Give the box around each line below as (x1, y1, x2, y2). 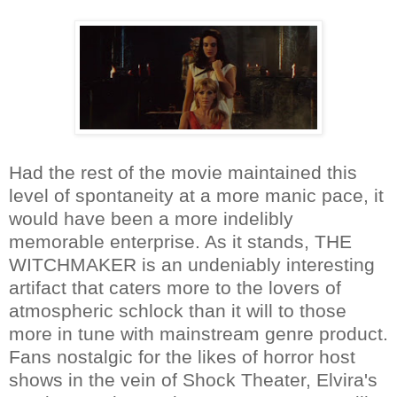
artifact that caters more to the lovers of (9, 276, 341, 298)
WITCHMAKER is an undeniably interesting (9, 253, 375, 275)
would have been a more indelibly (9, 207, 293, 229)
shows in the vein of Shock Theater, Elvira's (9, 369, 378, 390)
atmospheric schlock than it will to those (9, 300, 346, 321)
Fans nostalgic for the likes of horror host (9, 346, 355, 367)
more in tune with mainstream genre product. (9, 323, 388, 344)
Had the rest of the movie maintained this (9, 161, 357, 183)
